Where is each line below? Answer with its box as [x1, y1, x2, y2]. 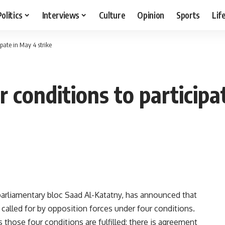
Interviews [42, 9, 80, 21]
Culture [98, 9, 126, 21]
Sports [176, 9, 200, 21]
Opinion [137, 9, 165, 21]
